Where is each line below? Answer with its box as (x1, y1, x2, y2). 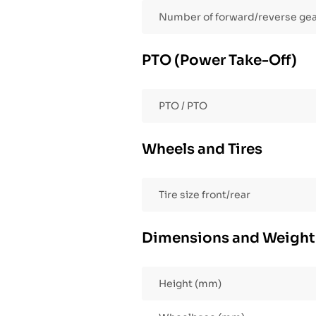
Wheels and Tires (142, 140, 262, 159)
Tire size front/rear (159, 188, 250, 202)
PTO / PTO (159, 99, 207, 113)
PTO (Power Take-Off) (142, 51, 297, 70)
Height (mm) (159, 277, 221, 291)
